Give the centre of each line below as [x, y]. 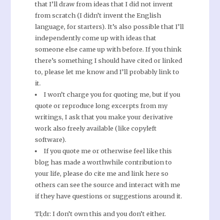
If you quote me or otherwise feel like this [108, 151]
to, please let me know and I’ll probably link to [107, 72]
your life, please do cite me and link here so [101, 174]
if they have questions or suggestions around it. [108, 196]
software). [50, 140]
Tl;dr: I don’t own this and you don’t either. [100, 214]
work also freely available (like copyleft [96, 128]
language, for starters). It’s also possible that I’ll [109, 27]
